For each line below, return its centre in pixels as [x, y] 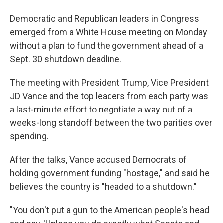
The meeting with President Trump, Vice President [109, 82]
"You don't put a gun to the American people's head [110, 210]
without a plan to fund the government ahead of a [107, 46]
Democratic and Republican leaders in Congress [105, 19]
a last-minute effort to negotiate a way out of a [101, 109]
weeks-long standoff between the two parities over [111, 123]
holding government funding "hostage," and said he [110, 173]
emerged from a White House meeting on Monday [109, 32]
